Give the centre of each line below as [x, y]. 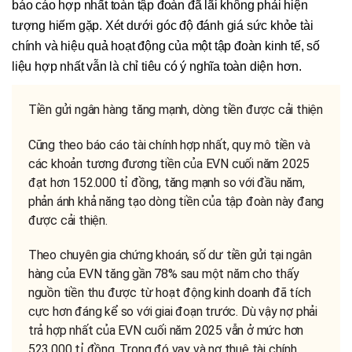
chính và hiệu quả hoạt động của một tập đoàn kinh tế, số [166, 46]
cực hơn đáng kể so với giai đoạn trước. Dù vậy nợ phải [172, 312]
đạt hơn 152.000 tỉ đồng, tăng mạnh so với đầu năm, [166, 182]
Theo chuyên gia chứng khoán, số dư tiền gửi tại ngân [170, 255]
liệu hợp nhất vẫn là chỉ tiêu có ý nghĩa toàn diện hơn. [157, 66]
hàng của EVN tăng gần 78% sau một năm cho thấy [163, 274]
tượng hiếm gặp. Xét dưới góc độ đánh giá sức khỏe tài [163, 25]
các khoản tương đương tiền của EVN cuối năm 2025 [169, 163]
